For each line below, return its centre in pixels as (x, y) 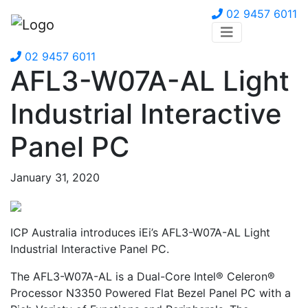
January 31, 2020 (55, 177)
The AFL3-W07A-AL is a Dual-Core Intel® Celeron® (143, 276)
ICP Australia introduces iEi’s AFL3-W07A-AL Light (140, 232)
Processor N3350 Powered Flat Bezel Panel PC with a (151, 293)
